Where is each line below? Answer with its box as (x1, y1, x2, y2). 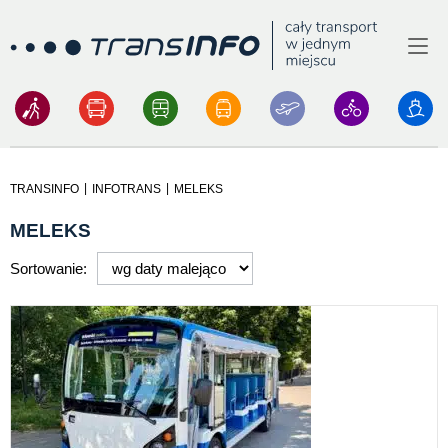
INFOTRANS (92, 182, 161, 196)
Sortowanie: (10, 259, 87, 277)
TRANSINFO (10, 182, 79, 196)
